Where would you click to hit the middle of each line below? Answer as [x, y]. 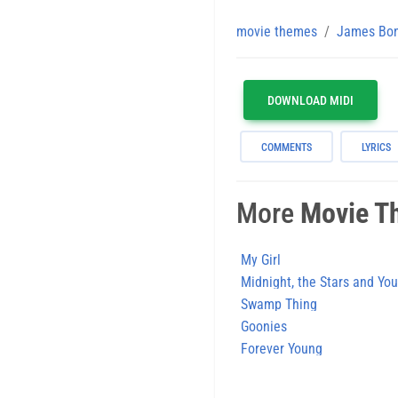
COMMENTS [287, 147]
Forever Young [282, 348]
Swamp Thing [279, 304]
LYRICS [376, 147]
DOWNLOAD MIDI [310, 100]
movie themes [277, 31]
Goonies [264, 326]
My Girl [261, 259]
